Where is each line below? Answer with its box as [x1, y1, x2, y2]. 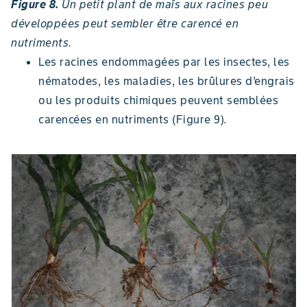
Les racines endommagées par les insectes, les [38, 55, 290, 69]
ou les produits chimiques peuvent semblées [38, 93, 278, 108]
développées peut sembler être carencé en [11, 16, 238, 31]
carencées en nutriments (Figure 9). [38, 112, 227, 127]
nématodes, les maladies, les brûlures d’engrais [38, 74, 295, 88]
